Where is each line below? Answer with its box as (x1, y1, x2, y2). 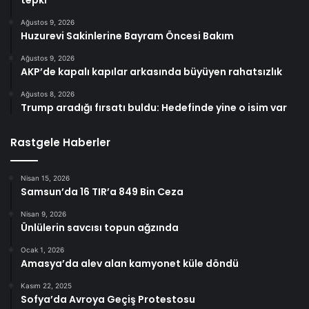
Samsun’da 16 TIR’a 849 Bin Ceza (21, 184, 183, 199)
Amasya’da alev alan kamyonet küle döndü (21, 256, 239, 270)
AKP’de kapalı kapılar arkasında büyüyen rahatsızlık (21, 64, 282, 79)
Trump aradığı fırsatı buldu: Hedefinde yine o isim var (21, 100, 287, 114)
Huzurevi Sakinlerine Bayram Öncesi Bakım (21, 28, 234, 43)
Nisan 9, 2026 (21, 209, 66, 218)
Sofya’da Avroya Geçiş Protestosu (21, 292, 195, 306)
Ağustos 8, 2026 (21, 89, 74, 98)
